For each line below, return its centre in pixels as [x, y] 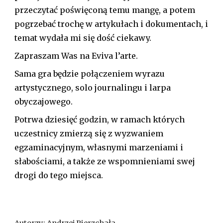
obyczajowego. [44, 102]
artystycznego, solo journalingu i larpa [93, 88]
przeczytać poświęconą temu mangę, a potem [105, 10]
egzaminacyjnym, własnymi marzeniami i [99, 148]
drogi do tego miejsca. [59, 175]
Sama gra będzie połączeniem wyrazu [90, 74]
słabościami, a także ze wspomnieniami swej [105, 162]
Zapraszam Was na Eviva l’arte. [76, 56]
